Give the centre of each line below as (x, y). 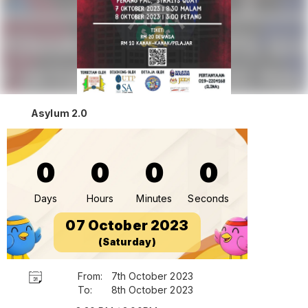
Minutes (154, 198)
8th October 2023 (152, 289)
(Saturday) (127, 241)
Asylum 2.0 (59, 113)
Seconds (209, 198)
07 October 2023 (127, 225)
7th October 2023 (152, 276)
